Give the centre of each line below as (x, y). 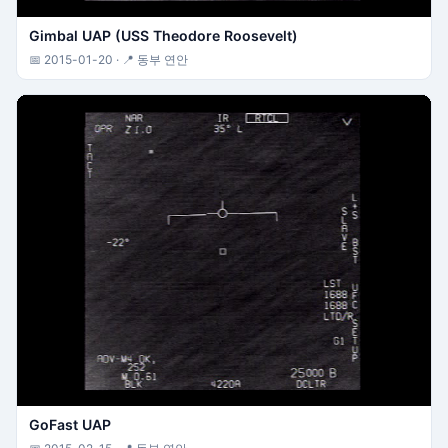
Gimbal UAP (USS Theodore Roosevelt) (163, 36)
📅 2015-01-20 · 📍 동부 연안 (108, 60)
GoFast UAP (70, 425)
